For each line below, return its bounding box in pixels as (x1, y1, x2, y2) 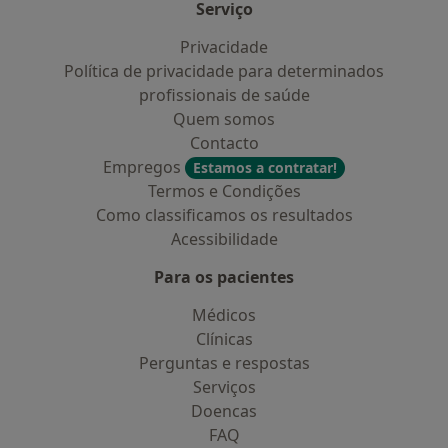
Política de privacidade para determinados (64, 60, 384, 82)
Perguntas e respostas (138, 352, 310, 374)
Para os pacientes (154, 266, 294, 288)
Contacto (189, 132, 259, 154)
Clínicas (195, 328, 253, 350)
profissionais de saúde (138, 84, 310, 106)
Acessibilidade (170, 228, 278, 250)
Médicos (192, 304, 256, 326)
